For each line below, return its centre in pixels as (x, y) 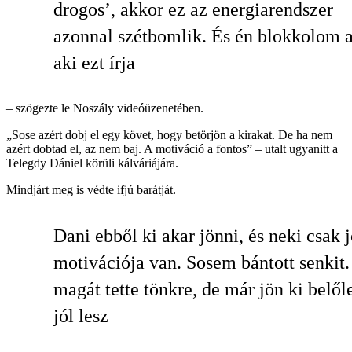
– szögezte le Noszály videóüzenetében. (105, 108)
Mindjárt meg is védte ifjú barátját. (91, 190)
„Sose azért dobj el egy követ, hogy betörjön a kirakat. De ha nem (169, 135)
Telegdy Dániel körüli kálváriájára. (92, 163)
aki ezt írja (94, 63)
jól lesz (81, 316)
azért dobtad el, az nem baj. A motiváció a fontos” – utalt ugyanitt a (172, 149)
